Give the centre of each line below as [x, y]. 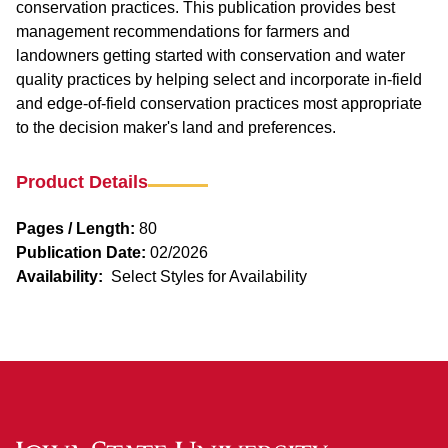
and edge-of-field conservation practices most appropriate [219, 103]
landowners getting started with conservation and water [210, 55]
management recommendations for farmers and [183, 31]
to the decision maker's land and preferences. [176, 127]
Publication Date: [81, 252]
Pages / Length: [75, 228]
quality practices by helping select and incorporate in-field [219, 79]
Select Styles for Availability [209, 277]
